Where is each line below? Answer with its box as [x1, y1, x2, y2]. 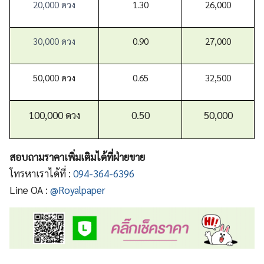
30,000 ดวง [33, 35, 75, 47]
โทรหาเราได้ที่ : [9, 166, 73, 180]
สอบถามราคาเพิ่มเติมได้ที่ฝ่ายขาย [9, 150, 145, 163]
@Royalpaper [50, 183, 105, 196]
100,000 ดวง [28, 108, 80, 121]
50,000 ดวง [33, 71, 75, 83]
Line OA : [9, 183, 50, 196]
